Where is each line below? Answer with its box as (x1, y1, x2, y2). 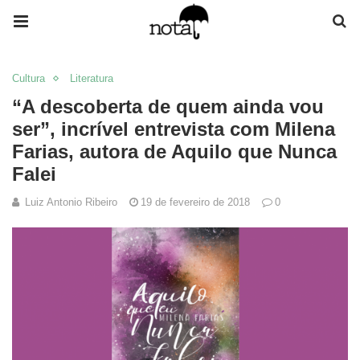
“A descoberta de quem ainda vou (12, 96, 324, 117)
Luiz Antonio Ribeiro (25, 196, 117, 208)
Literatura (70, 72, 113, 84)
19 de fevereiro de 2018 (141, 196, 250, 208)
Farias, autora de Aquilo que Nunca (12, 141, 337, 162)
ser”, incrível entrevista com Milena (12, 118, 335, 140)
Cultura (12, 72, 45, 84)
